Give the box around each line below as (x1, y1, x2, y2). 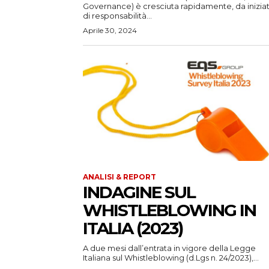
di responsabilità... (83, 11, 152, 21)
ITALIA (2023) (83, 218, 183, 239)
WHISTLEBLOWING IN (83, 200, 256, 221)
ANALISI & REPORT (83, 172, 156, 182)
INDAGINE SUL (83, 182, 195, 203)
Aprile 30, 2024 (83, 26, 137, 35)
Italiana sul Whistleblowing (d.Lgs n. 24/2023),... (83, 253, 259, 263)
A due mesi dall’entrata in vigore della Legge (83, 243, 256, 253)
